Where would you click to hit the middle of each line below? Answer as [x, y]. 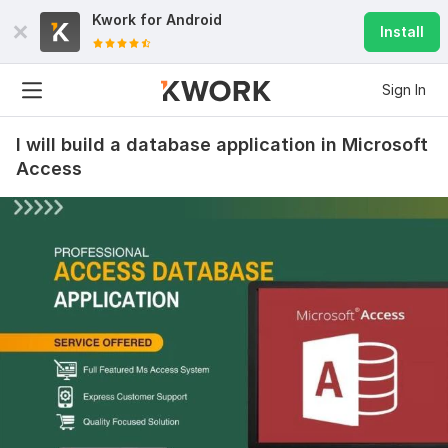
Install [402, 31]
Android [194, 19]
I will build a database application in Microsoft [222, 144]
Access [49, 168]
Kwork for [129, 19]
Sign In [404, 89]
